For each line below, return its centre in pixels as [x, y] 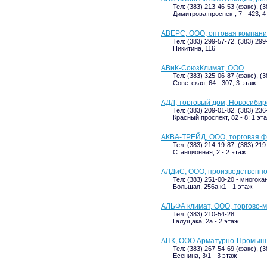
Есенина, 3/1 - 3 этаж [205, 256]
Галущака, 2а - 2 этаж [206, 221]
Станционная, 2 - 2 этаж [209, 152]
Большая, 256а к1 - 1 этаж [212, 187]
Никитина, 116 [194, 48]
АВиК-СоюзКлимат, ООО [202, 68]
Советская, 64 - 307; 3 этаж [214, 83]
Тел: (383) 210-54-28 [204, 214]
